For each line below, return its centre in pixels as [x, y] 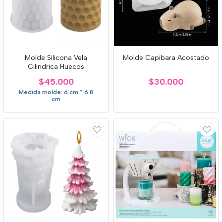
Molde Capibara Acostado [166, 58]
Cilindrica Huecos [56, 67]
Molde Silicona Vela [56, 58]
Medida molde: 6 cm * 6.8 [56, 92]
